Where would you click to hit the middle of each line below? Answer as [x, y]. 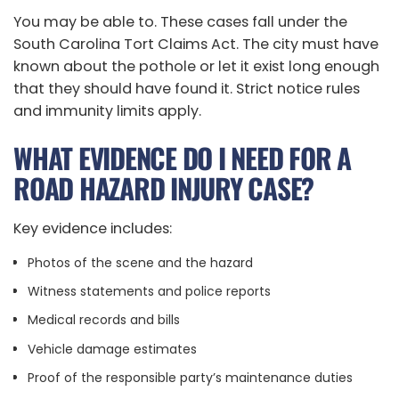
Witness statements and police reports [149, 291]
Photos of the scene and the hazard [140, 262]
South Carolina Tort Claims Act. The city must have [196, 44]
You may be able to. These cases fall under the [180, 21]
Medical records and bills [103, 320]
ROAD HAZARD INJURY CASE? [164, 188]
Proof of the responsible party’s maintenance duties [190, 377]
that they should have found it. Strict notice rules [187, 88]
